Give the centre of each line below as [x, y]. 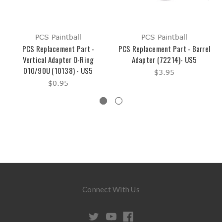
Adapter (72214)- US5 [164, 60]
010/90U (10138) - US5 [58, 71]
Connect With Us [111, 190]
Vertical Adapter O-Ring [58, 60]
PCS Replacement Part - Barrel [164, 49]
